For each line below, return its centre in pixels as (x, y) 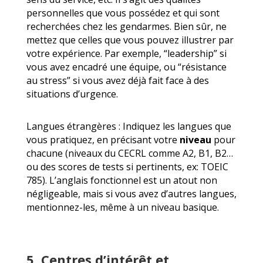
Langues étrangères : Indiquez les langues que (129, 126)
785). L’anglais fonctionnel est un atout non (122, 180)
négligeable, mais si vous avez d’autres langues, (131, 193)
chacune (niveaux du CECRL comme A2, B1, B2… (129, 153)
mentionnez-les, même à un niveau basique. (122, 207)
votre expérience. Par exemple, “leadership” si (126, 53)
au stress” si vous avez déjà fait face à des (117, 80)
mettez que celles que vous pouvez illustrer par (130, 40)
